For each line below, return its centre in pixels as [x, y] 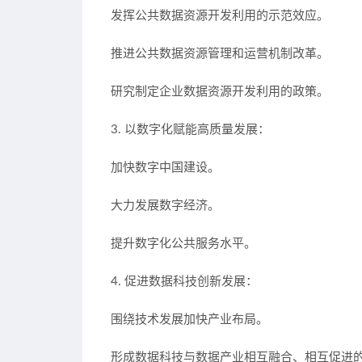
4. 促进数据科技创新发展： [184, 282]
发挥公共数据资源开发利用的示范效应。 [220, 16]
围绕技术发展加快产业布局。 [189, 320]
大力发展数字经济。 [165, 206]
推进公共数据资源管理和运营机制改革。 [220, 54]
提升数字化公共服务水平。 [183, 244]
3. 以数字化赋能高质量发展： [190, 130]
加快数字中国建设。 [165, 168]
